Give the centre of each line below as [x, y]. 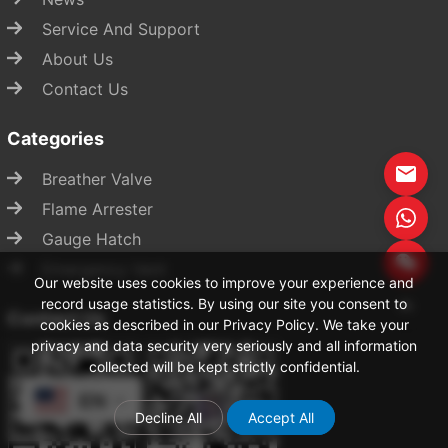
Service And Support [121, 29]
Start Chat [102, 258]
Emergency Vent [104, 269]
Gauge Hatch [91, 239]
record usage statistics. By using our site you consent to [224, 303]
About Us [77, 59]
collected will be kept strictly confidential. [224, 366]
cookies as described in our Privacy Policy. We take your [224, 324]
